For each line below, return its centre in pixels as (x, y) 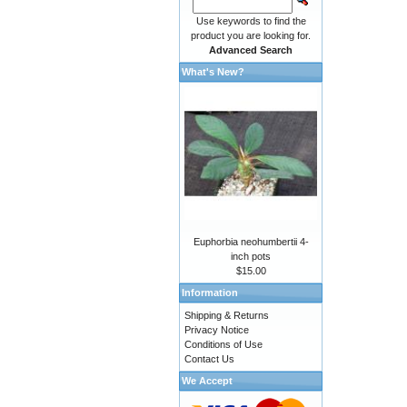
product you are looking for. (251, 35)
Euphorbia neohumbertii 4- (251, 242)
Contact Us (209, 359)
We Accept (207, 381)
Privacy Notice (217, 330)
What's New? (213, 72)
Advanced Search (251, 50)
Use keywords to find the (251, 21)
